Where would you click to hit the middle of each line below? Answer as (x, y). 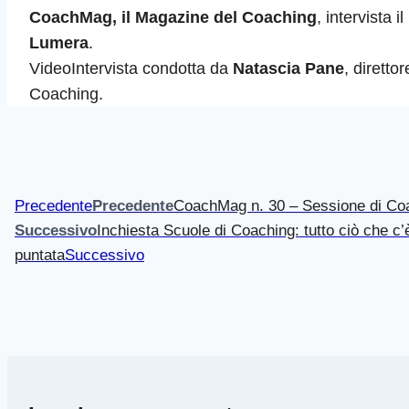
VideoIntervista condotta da (131, 69)
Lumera (59, 43)
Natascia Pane (288, 69)
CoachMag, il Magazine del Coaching (173, 18)
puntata (40, 256)
